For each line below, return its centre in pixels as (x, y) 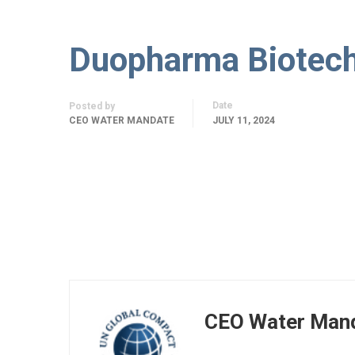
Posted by (92, 106)
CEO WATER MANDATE (122, 120)
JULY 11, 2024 (244, 120)
